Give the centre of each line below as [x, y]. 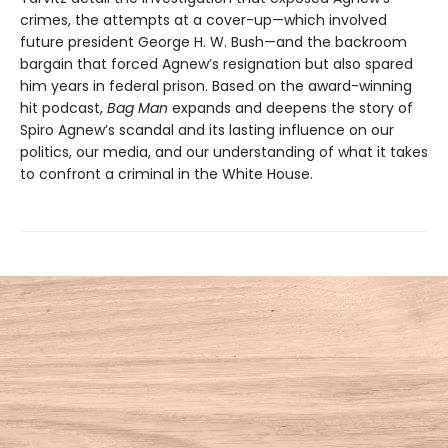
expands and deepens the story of [290, 107]
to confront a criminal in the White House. [166, 173]
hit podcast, [63, 107]
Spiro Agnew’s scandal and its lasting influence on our [207, 129]
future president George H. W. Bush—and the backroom [213, 41]
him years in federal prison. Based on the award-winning [216, 85]
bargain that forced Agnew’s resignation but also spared [216, 63]
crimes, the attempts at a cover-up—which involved [203, 19]
